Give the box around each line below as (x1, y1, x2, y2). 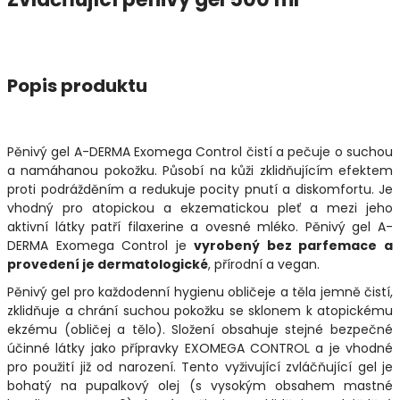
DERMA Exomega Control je (7, 236, 195, 254)
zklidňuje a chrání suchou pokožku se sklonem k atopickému (7, 301, 393, 320)
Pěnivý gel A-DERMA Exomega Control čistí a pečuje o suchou (7, 142, 393, 161)
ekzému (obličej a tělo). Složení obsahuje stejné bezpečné (7, 320, 393, 338)
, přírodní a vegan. (208, 254, 323, 273)
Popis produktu (7, 72, 147, 98)
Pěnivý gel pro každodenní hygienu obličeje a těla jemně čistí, (7, 282, 393, 301)
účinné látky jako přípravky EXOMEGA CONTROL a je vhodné (7, 338, 393, 357)
